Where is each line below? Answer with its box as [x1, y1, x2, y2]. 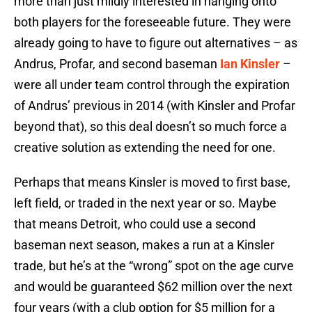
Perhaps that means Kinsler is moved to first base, [14, 175, 290, 190]
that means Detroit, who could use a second [14, 217, 256, 232]
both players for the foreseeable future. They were [14, 15, 291, 30]
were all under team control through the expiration [14, 77, 290, 93]
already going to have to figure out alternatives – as [14, 36, 297, 51]
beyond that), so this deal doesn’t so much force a [14, 119, 287, 134]
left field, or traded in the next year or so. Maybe [14, 196, 276, 211]
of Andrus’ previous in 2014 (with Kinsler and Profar [14, 98, 295, 114]
